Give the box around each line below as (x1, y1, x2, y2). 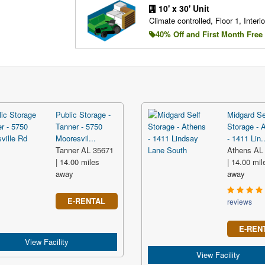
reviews (227, 196, 252, 206)
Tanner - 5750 (56, 121, 102, 132)
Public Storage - (56, 109, 111, 120)
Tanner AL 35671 (56, 144, 114, 156)
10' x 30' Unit (156, 2, 209, 14)
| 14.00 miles (56, 156, 99, 167)
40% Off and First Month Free (155, 28, 263, 40)
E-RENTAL (67, 195, 105, 206)
